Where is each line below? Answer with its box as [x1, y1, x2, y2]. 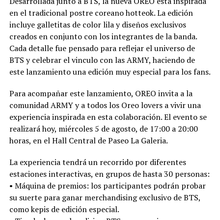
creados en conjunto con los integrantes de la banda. [9, 30, 197, 42]
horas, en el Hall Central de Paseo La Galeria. [9, 135, 168, 146]
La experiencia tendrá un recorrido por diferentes [9, 156, 186, 167]
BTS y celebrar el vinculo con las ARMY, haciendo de [9, 54, 195, 65]
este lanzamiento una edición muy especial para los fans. [9, 66, 211, 77]
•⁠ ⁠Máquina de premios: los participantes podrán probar [9, 180, 206, 191]
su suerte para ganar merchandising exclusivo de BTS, [9, 192, 200, 203]
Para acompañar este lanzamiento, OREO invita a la [9, 87, 192, 99]
